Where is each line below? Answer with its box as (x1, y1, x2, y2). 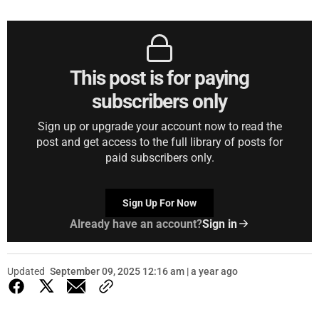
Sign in (202, 216, 237, 231)
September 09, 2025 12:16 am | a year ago (50, 265, 238, 277)
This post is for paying (69, 66, 250, 90)
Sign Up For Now (122, 197, 197, 209)
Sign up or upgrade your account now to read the (37, 119, 282, 133)
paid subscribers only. (105, 150, 214, 164)
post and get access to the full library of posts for (36, 135, 283, 149)
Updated (7, 265, 45, 277)
